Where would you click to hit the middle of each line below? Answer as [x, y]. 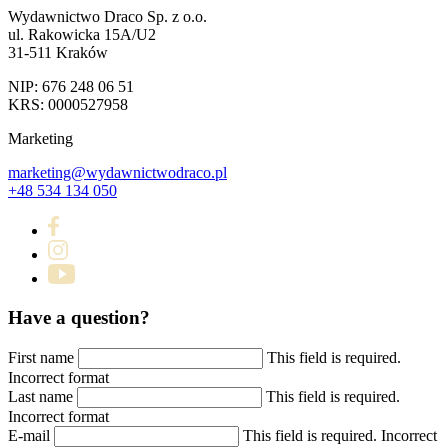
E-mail [29, 435]
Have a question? [79, 318]
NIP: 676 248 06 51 [71, 87]
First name [41, 357]
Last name [40, 396]
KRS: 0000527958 [68, 105]
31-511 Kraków [58, 53]
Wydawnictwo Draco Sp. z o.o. [107, 17]
